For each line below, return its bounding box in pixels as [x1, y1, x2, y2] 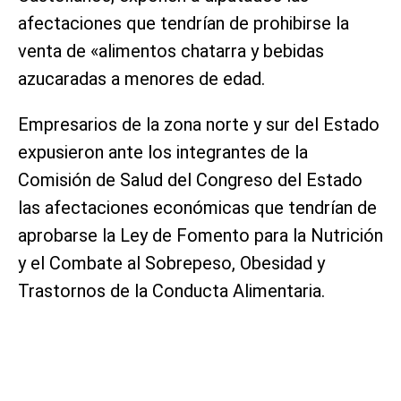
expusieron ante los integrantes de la [18, 141, 308, 164]
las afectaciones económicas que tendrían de [18, 197, 377, 219]
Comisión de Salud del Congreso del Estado [18, 169, 363, 192]
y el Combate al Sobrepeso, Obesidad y [18, 252, 325, 275]
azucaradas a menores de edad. [18, 68, 265, 90]
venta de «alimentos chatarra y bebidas [18, 40, 324, 63]
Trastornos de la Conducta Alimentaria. [18, 280, 325, 303]
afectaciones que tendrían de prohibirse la [18, 13, 349, 35]
